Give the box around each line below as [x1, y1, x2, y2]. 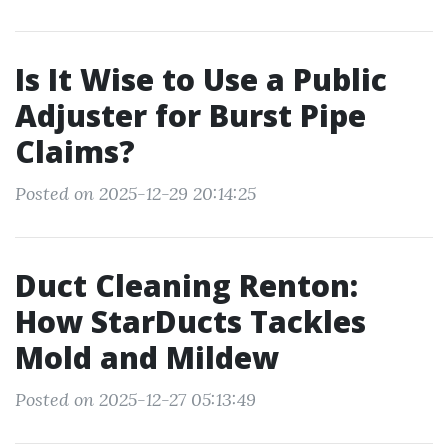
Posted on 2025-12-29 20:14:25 [15, 182, 256, 205]
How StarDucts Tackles [15, 301, 366, 342]
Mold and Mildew [15, 337, 279, 378]
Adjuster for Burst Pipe [15, 95, 366, 136]
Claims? [15, 131, 135, 172]
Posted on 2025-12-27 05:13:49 [15, 388, 256, 411]
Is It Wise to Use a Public [15, 59, 387, 100]
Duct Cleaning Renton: [15, 265, 358, 306]
